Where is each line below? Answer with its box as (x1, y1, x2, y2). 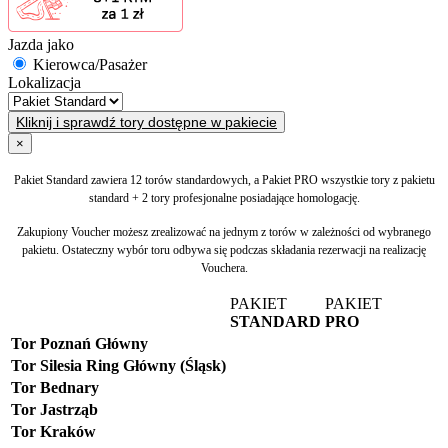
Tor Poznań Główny (11, 334, 148, 352)
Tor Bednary (11, 378, 99, 396)
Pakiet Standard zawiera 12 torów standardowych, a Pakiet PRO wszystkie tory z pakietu (13, 172, 435, 187)
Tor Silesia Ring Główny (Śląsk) (11, 356, 226, 374)
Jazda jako (8, 35, 74, 53)
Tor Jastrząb (11, 400, 98, 418)
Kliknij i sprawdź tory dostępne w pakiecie (16, 113, 277, 130)
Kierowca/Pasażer (33, 55, 147, 73)
